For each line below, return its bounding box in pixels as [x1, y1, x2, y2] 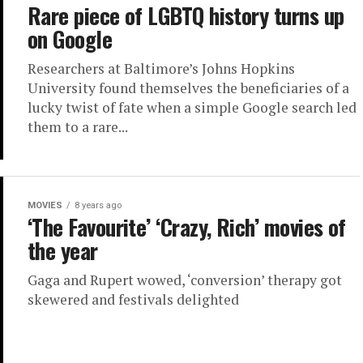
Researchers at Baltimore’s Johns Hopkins [28, 59, 295, 78]
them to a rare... [28, 117, 128, 136]
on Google [28, 23, 113, 55]
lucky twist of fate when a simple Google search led [28, 98, 357, 117]
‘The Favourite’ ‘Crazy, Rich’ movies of [28, 210, 346, 243]
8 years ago [75, 199, 122, 211]
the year [28, 233, 98, 267]
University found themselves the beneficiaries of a [28, 79, 349, 97]
